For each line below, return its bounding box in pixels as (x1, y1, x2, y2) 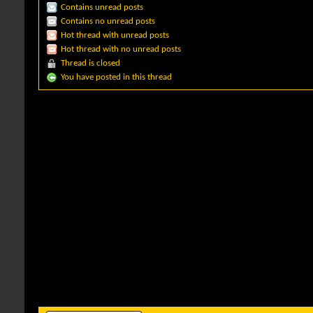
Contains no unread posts (61, 16, 155, 26)
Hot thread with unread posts (61, 30, 169, 40)
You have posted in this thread (61, 72, 172, 82)
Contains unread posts (61, 2, 143, 12)
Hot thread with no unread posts (61, 44, 181, 54)
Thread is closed (61, 58, 120, 68)
